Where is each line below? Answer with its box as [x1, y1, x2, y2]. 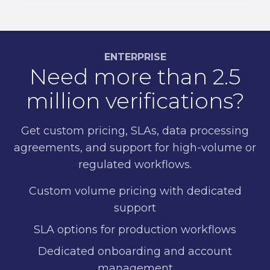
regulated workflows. [78, 158, 192, 171]
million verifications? [25, 87, 245, 114]
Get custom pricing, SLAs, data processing [21, 124, 249, 137]
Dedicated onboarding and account [38, 245, 232, 258]
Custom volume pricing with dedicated [28, 184, 242, 198]
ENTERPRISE [104, 51, 166, 63]
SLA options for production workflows [34, 223, 236, 236]
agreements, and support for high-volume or [14, 141, 256, 154]
